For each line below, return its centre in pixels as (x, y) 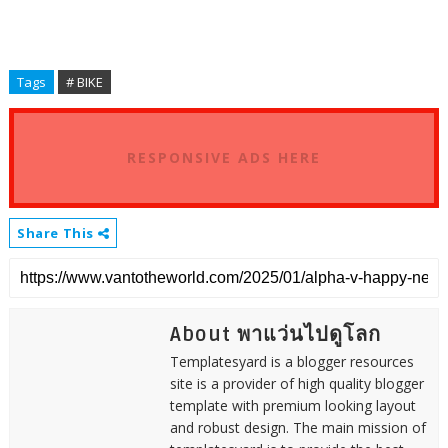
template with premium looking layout (292, 405)
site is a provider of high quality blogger (296, 383)
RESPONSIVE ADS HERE (223, 157)
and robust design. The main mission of (297, 427)
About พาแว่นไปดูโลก (275, 334)
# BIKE (84, 81)
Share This (57, 232)
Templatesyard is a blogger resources (291, 361)
